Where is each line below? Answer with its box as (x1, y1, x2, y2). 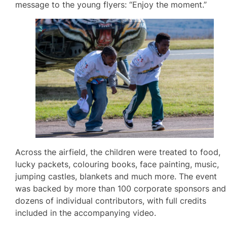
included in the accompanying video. (15, 208, 157, 218)
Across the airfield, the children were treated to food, (15, 147, 221, 158)
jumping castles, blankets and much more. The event (15, 171, 217, 182)
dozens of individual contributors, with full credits (15, 196, 207, 206)
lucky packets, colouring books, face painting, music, (15, 159, 219, 170)
